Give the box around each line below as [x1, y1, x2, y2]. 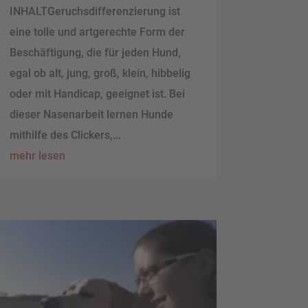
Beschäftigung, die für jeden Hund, [9, 46, 181, 60]
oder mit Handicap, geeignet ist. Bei [9, 87, 185, 101]
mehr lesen [9, 149, 65, 163]
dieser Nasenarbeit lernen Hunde [9, 108, 173, 122]
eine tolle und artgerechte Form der [9, 25, 185, 39]
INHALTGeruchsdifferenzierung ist [9, 5, 180, 19]
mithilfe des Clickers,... [9, 129, 121, 142]
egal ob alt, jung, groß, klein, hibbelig [9, 67, 190, 80]
